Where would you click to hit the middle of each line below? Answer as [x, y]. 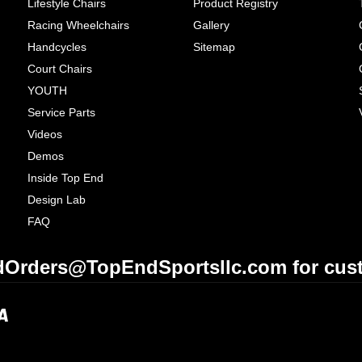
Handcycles [57, 46]
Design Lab [57, 199]
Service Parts [62, 112]
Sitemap [215, 46]
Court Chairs [60, 68]
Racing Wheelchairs [79, 25]
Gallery [212, 25]
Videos [45, 134]
